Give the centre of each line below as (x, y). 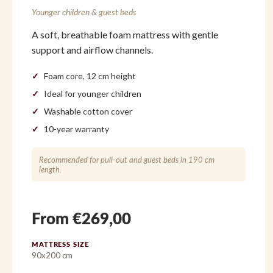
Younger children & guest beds (84, 12)
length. (50, 170)
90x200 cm (52, 256)
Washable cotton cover (88, 112)
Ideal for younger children (93, 94)
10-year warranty (76, 129)
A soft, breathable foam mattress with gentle (125, 35)
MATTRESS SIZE (60, 244)
